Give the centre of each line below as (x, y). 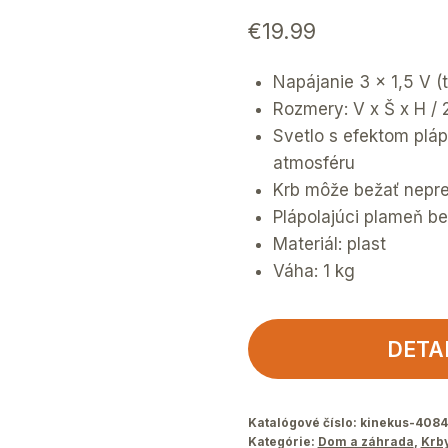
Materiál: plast (330, 244)
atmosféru (314, 163)
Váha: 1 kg (314, 271)
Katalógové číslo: (303, 423)
